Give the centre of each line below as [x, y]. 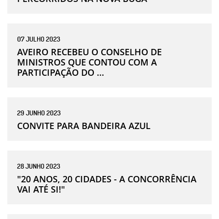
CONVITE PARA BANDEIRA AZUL [84, 125]
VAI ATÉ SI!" [41, 189]
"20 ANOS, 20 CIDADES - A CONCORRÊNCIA [107, 179]
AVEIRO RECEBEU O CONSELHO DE [89, 52]
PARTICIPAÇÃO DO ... [61, 72]
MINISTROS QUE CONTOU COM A [87, 62]
